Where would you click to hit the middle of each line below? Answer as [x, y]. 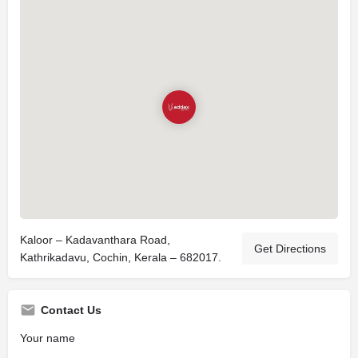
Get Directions [290, 249]
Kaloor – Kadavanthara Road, [95, 240]
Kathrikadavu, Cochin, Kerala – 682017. [121, 257]
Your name [48, 338]
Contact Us [71, 310]
